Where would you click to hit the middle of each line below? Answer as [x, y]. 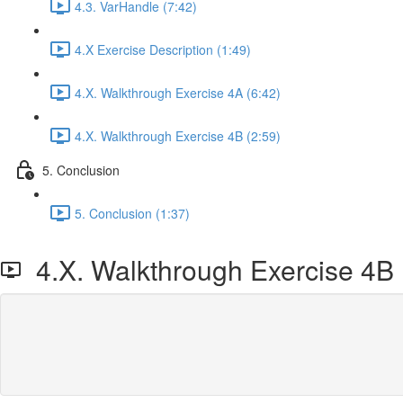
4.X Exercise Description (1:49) [163, 49]
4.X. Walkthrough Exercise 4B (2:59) [178, 135]
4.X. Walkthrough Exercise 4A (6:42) [178, 92]
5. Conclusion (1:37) [132, 213]
